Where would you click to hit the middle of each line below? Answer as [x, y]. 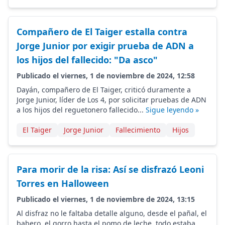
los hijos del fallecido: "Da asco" [87, 60]
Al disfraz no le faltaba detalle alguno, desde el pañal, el [112, 213]
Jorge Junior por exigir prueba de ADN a [105, 46]
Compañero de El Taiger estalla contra [102, 32]
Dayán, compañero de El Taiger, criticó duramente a [104, 90]
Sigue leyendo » [172, 110]
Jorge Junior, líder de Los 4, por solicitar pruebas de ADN [111, 100]
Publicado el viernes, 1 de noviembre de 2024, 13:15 [106, 199]
